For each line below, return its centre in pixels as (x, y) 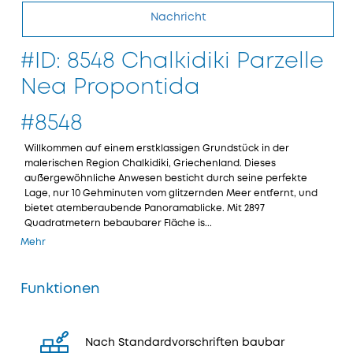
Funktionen (60, 289)
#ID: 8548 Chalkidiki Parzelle (172, 62)
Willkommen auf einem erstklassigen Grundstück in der (157, 149)
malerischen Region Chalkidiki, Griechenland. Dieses (150, 163)
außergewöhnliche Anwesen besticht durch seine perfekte (166, 178)
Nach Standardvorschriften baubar (185, 343)
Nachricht (178, 17)
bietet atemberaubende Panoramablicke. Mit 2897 (145, 208)
